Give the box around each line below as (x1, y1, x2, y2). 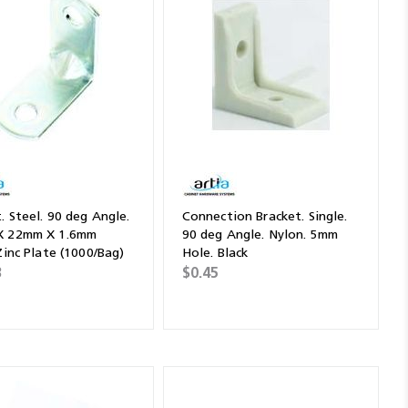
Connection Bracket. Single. (181, 208, 348, 224)
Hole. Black (181, 244, 249, 260)
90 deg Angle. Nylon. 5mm (181, 226, 339, 242)
